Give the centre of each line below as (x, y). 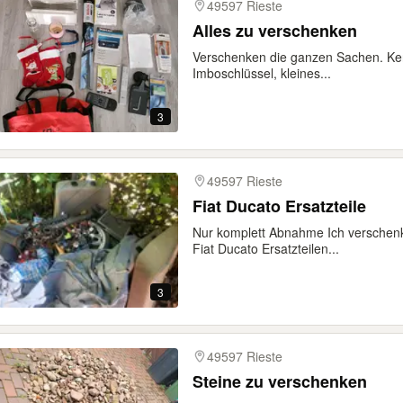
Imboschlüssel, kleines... (262, 73)
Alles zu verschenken (275, 31)
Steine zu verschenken (280, 381)
